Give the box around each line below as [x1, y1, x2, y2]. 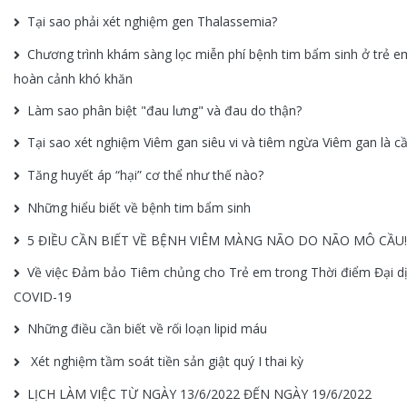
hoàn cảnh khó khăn [14, 69, 133, 87]
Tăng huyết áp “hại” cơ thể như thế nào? [27, 166, 263, 184]
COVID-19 [14, 288, 72, 305]
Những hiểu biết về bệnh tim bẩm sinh [27, 198, 251, 216]
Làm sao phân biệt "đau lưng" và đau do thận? [27, 101, 302, 119]
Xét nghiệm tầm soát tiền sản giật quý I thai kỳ [27, 352, 303, 370]
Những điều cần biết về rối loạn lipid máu [27, 320, 267, 337]
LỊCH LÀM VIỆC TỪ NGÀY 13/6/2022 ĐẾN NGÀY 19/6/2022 [27, 384, 372, 402]
